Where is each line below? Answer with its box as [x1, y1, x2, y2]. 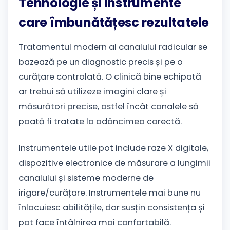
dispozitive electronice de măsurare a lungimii [18, 157, 210, 169]
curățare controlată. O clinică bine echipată [18, 71, 201, 83]
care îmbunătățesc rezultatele [18, 14, 209, 31]
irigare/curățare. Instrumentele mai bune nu [18, 187, 201, 199]
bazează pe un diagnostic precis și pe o [18, 56, 183, 68]
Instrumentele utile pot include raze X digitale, [18, 142, 208, 155]
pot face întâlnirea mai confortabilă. [18, 217, 171, 229]
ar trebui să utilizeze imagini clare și [18, 86, 166, 98]
